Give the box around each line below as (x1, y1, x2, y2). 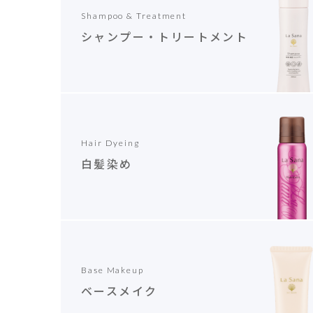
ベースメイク (81, 282, 158, 299)
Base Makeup (81, 265, 144, 275)
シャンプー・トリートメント (81, 28, 249, 45)
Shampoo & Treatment (81, 10, 187, 21)
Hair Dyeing (81, 138, 140, 148)
